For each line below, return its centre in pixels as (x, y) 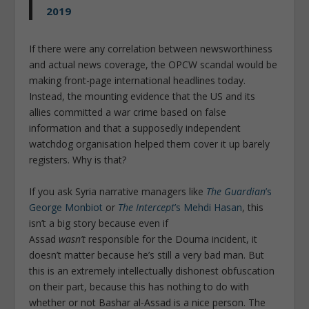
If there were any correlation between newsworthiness (151, 49)
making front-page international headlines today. (138, 81)
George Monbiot (66, 207)
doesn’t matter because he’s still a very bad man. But (147, 255)
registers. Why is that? (78, 160)
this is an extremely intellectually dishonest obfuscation (152, 270)
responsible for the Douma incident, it (172, 239)
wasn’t (72, 239)
